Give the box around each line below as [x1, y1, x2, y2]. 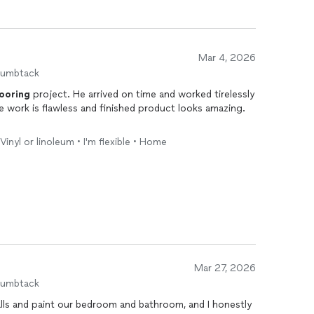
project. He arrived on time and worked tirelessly [30, 88, 254, 100]
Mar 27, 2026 [194, 262, 256, 274]
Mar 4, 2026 [198, 52, 256, 64]
